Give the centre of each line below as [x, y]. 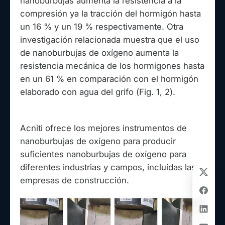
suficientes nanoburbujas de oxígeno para [103, 154]
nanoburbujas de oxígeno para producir [98, 141]
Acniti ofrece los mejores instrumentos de [103, 128]
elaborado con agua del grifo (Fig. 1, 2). [98, 92]
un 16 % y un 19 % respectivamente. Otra [102, 27]
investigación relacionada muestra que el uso [110, 40]
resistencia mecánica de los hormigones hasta [112, 66]
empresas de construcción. [75, 181]
